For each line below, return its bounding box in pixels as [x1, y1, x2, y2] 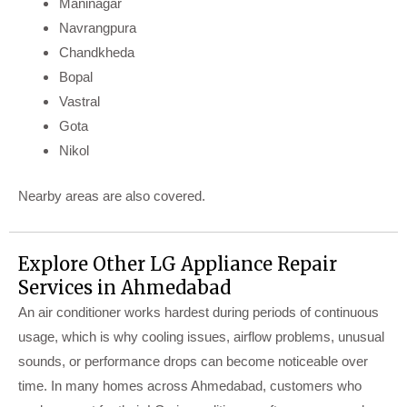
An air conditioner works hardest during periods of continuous [18, 303, 379, 320]
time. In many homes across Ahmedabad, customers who [18, 377, 362, 393]
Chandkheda [59, 45, 134, 61]
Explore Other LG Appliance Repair [18, 252, 337, 275]
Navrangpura [59, 20, 136, 36]
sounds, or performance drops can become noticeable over [18, 352, 368, 369]
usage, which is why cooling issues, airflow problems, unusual [18, 328, 384, 344]
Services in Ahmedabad [18, 275, 231, 299]
